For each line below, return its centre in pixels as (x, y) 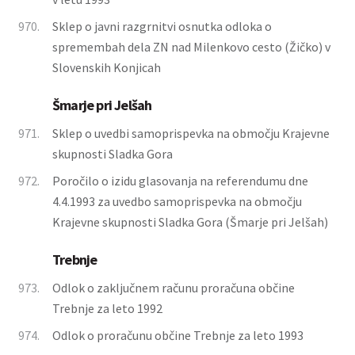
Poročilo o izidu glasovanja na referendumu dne (180, 181)
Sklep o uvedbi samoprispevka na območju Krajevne (191, 133)
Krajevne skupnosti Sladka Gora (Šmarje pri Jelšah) (190, 222)
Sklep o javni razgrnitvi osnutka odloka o (162, 26)
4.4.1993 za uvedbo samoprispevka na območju (177, 201)
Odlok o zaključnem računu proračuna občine (174, 288)
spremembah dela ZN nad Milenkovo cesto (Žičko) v (191, 47)
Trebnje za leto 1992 (107, 308)
